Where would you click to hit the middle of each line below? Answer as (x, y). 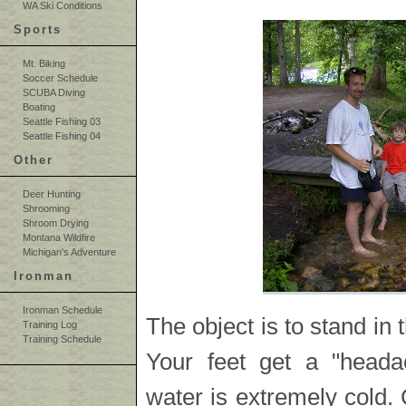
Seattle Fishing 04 (62, 136)
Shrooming (46, 209)
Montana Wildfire (59, 238)
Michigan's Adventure (69, 252)
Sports (38, 30)
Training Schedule (62, 339)
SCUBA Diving (54, 93)
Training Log (50, 325)
